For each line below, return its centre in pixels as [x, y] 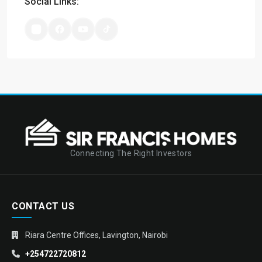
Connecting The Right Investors [131, 153]
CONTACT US [43, 206]
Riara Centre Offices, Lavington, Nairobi [96, 235]
